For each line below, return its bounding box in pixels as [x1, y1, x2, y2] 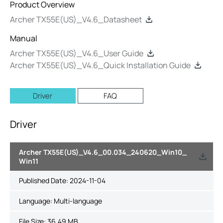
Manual [10, 33, 37, 44]
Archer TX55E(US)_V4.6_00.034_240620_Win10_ [18, 147, 187, 157]
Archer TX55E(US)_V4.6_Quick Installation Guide [10, 60, 191, 71]
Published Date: [18, 175, 70, 185]
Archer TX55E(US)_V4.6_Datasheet [10, 14, 142, 25]
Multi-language [53, 196, 102, 206]
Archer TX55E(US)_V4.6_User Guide [10, 48, 143, 59]
